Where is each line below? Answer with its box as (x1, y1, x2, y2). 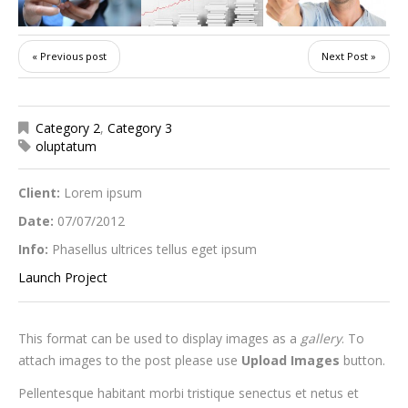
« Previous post (32, 48, 107, 63)
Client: (18, 183, 60, 201)
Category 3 (107, 118, 172, 137)
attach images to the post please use (18, 351, 241, 369)
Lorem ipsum (64, 183, 143, 201)
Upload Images (241, 351, 340, 369)
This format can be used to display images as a (18, 329, 301, 347)
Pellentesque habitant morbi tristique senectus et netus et (18, 383, 359, 402)
